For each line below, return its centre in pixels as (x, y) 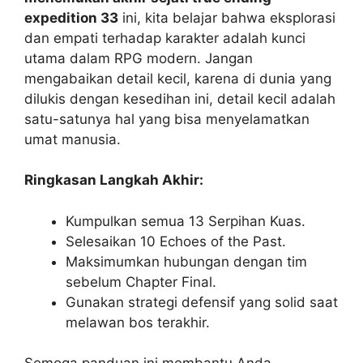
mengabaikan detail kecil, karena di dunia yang (178, 78)
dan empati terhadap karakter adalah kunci (165, 38)
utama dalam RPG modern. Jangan (139, 58)
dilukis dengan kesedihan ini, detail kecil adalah (180, 98)
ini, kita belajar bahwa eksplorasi (227, 17)
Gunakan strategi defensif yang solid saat (202, 302)
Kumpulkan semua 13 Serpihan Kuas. (186, 221)
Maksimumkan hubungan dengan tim (186, 261)
